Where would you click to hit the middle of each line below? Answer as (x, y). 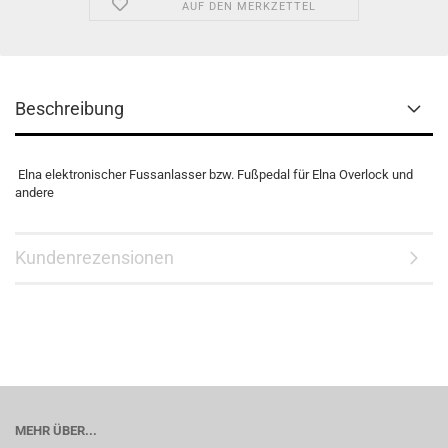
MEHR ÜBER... (56, 430)
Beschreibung (69, 108)
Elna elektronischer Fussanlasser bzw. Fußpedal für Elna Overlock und (214, 174)
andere (34, 192)
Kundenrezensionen (94, 257)
